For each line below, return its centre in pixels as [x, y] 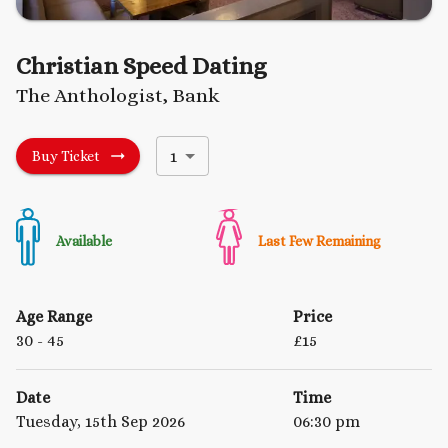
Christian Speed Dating [141, 66]
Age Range [54, 317]
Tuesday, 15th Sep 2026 [100, 422]
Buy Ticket [66, 156]
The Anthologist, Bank [118, 96]
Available [84, 240]
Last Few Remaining [319, 240]
